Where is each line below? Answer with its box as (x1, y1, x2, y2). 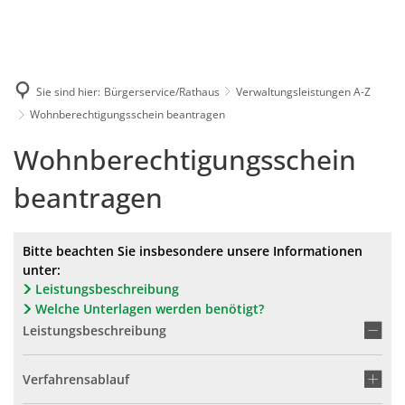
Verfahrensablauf (23, 371, 129, 388)
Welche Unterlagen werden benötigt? (34, 300, 264, 317)
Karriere (217, 2, 267, 20)
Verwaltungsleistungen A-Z (236, 83, 371, 99)
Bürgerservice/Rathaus (104, 83, 220, 99)
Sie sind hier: (36, 83, 100, 99)
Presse (295, 2, 335, 20)
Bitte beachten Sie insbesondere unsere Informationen (23, 242, 363, 259)
